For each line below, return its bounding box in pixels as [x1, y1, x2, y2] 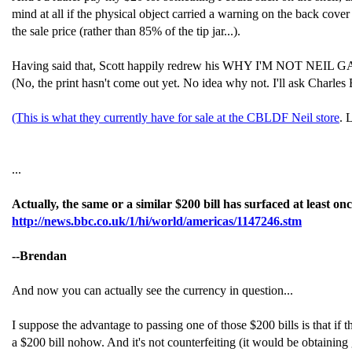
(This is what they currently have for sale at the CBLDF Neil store [12, 111, 339, 124]
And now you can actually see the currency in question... [12, 284, 293, 297]
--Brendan [12, 249, 67, 262]
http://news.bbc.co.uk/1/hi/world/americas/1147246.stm [12, 214, 302, 228]
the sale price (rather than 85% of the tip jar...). [12, 24, 240, 38]
